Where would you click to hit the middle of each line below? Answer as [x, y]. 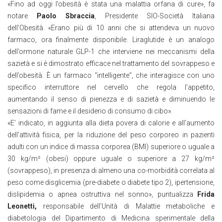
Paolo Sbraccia [66, 16]
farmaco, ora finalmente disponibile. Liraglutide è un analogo [111, 39]
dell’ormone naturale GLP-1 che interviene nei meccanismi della [111, 51]
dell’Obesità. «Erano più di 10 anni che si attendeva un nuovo [111, 28]
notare [22, 16]
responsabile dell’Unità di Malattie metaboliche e [126, 206]
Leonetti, [22, 206]
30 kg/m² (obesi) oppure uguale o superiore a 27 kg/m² [111, 158]
